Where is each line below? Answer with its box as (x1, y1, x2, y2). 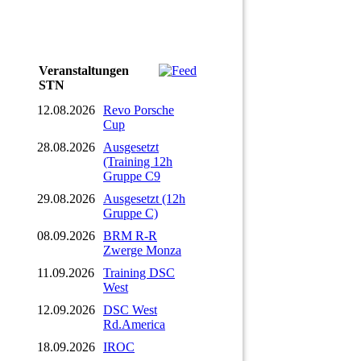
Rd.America (103, 317, 165, 331)
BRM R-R (103, 228, 157, 243)
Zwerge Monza (103, 243, 181, 257)
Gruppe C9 (103, 168, 160, 183)
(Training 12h (103, 154, 172, 168)
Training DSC (103, 265, 175, 280)
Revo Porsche (103, 102, 174, 117)
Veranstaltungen (39, 63, 129, 77)
